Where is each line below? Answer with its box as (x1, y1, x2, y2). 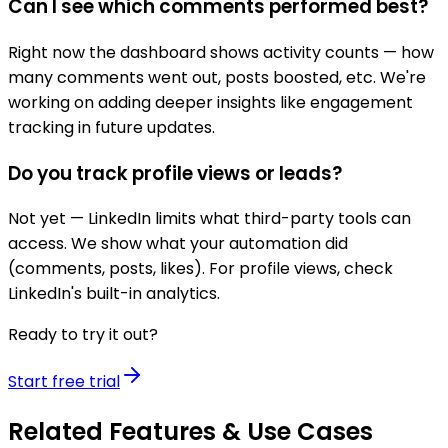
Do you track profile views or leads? (8, 159, 342, 187)
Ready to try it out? (8, 323, 158, 347)
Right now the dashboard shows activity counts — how (8, 40, 434, 64)
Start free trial (8, 370, 120, 394)
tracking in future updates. (8, 115, 215, 139)
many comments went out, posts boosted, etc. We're (8, 65, 426, 89)
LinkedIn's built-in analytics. (8, 282, 220, 306)
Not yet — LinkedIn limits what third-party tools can (8, 207, 411, 231)
